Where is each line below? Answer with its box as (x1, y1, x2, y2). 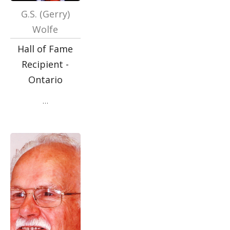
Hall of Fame (17, 43, 73, 55)
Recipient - (22, 58, 69, 70)
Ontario (28, 73, 63, 86)
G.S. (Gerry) (21, 8, 70, 20)
